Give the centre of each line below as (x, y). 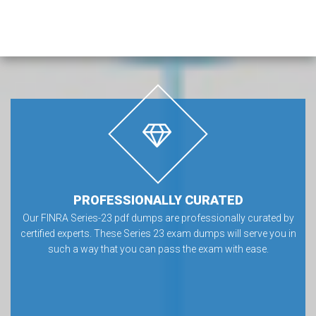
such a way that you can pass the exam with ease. (158, 249)
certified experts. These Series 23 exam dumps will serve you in (158, 233)
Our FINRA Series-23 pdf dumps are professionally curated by (158, 218)
